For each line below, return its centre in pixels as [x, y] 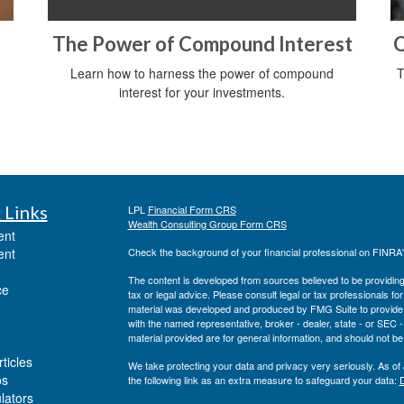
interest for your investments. [202, 92]
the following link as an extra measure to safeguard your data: [263, 380]
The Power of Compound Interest [202, 44]
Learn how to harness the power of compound [202, 73]
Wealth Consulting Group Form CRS [207, 224]
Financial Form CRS [192, 210]
